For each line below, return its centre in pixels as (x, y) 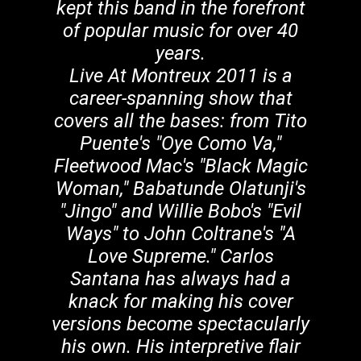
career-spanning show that (180, 98)
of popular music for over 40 (180, 31)
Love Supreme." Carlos (180, 256)
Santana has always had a (180, 279)
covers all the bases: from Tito (180, 121)
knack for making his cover (180, 301)
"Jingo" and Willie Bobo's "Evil (180, 211)
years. (180, 53)
